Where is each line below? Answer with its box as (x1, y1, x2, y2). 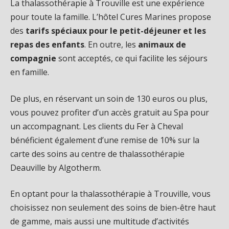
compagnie (10, 53, 56, 64)
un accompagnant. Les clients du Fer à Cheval (10, 120, 183, 132)
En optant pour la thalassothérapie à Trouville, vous (10, 188, 211, 200)
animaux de (138, 39, 186, 51)
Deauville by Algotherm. (10, 162, 101, 173)
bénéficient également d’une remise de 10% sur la (10, 134, 199, 146)
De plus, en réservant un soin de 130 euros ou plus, (10, 93, 208, 104)
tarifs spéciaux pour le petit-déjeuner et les (26, 25, 206, 37)
